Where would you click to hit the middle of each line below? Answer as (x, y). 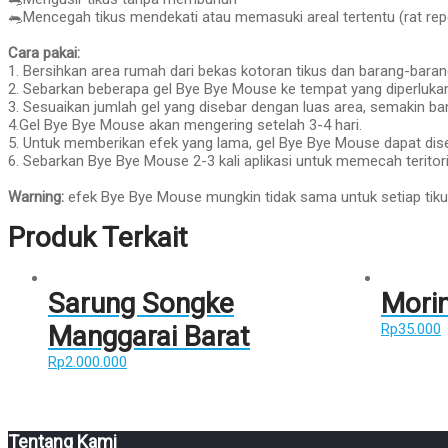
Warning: (36, 197)
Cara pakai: (44, 53)
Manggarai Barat (149, 336)
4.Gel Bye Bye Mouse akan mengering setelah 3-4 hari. (185, 125)
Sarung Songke (141, 303)
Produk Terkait (98, 237)
